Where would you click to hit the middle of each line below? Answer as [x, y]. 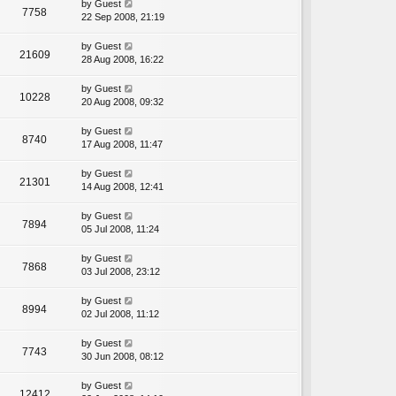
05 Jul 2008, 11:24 [120, 229]
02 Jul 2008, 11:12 [120, 314]
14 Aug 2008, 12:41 [122, 187]
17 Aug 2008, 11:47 [122, 145]
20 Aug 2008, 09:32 [122, 102]
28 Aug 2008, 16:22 [122, 60]
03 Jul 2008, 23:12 [121, 272]
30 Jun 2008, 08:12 [122, 357]
